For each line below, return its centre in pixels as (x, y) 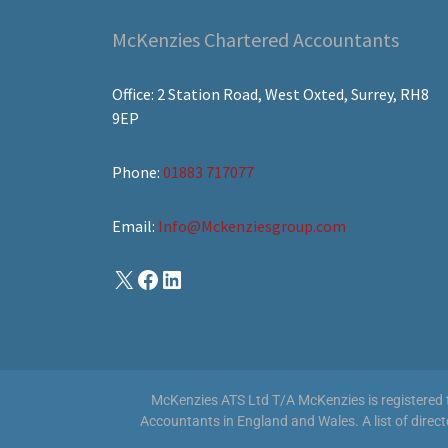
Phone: (137, 171)
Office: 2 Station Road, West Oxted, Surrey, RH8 (270, 93)
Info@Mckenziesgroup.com (252, 225)
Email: (135, 225)
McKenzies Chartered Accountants (255, 39)
